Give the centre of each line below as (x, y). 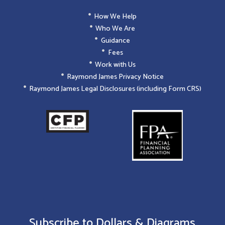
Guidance (115, 40)
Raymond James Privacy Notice (116, 77)
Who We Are (116, 28)
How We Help (116, 16)
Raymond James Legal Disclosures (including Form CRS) (116, 89)
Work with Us (116, 65)
